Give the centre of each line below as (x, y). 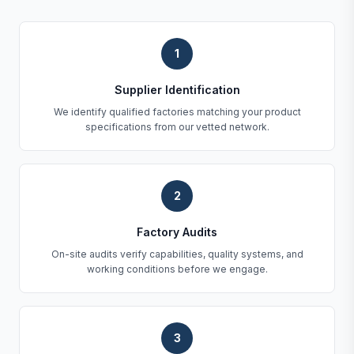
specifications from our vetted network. (177, 127)
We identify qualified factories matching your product (177, 112)
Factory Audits (177, 232)
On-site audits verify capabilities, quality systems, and (177, 254)
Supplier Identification (177, 90)
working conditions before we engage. (177, 269)
